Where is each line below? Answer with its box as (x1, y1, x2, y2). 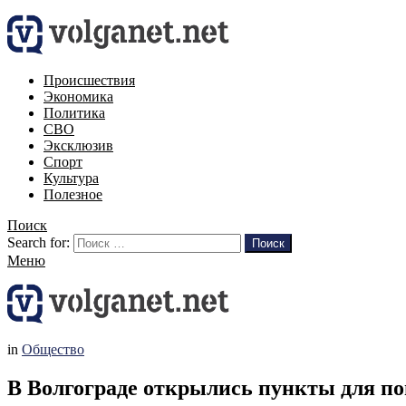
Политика (43, 105, 105, 121)
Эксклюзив (43, 138, 113, 153)
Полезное (43, 187, 102, 202)
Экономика (43, 89, 113, 104)
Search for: (7, 235, 70, 250)
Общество (22, 342, 84, 357)
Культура (43, 170, 99, 186)
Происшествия (43, 72, 135, 88)
